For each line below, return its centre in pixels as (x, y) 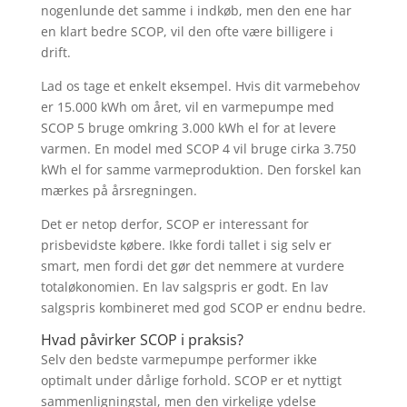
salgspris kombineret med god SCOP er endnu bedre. (203, 307)
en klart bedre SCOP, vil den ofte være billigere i (187, 31)
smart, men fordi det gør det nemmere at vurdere (192, 265)
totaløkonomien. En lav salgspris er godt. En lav (184, 286)
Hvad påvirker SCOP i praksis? (142, 339)
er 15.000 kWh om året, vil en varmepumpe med (187, 106)
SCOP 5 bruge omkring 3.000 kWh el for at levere (188, 127)
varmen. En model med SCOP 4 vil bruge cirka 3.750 (198, 148)
